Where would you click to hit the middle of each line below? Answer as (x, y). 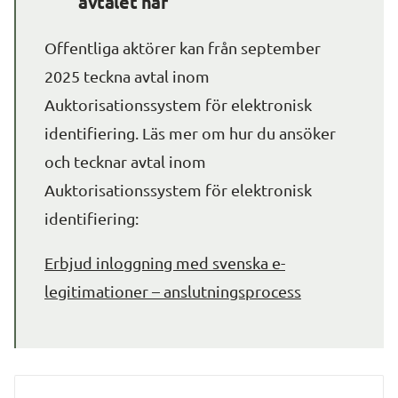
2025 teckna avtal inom (127, 76)
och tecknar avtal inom (125, 161)
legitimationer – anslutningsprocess (173, 291)
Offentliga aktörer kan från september (183, 48)
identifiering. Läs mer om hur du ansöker (190, 133)
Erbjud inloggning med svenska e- (165, 263)
